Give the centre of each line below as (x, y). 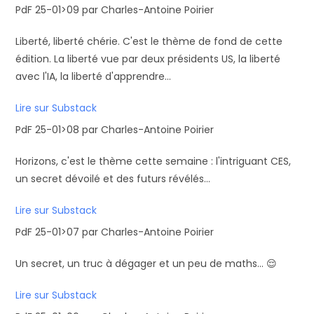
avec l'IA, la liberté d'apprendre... (94, 76)
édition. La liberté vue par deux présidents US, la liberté (148, 59)
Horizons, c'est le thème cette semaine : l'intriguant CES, (153, 161)
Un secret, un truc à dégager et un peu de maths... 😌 (146, 264)
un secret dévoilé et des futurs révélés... (113, 179)
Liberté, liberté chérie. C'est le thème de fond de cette (149, 41)
